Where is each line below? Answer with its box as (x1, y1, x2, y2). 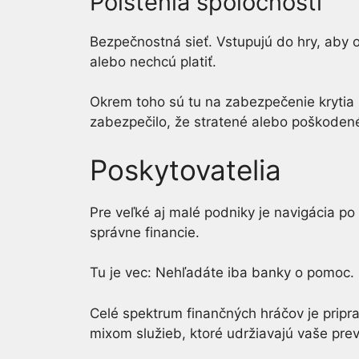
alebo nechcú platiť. (90, 53, 216, 70)
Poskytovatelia (90, 152, 281, 187)
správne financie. (90, 224, 204, 240)
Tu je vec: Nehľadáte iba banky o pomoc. (90, 264, 354, 280)
